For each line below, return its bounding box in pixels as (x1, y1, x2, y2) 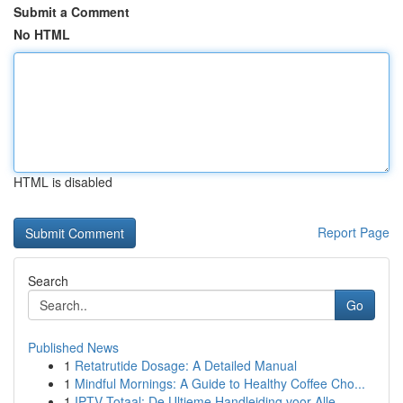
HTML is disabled (13, 173, 112, 191)
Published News (28, 338, 119, 356)
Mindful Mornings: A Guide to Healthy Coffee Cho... (75, 374, 365, 392)
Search (28, 272, 68, 290)
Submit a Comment (13, 3, 130, 21)
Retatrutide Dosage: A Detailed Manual (75, 356, 297, 374)
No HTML (13, 25, 70, 43)
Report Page (318, 223, 390, 241)
